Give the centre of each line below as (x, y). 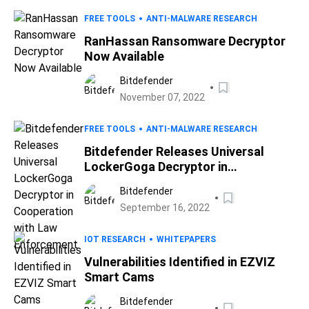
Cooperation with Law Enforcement (185, 182)
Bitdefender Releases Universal (174, 151)
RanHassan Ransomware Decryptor (185, 41)
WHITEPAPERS (186, 239)
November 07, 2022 (162, 97)
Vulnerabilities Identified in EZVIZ (180, 262)
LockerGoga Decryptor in (156, 167)
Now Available (124, 56)
